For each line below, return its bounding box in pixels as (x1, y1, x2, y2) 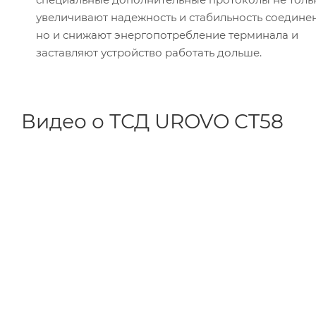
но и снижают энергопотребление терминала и (36, 28, 298, 42)
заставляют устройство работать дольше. (36, 46, 262, 60)
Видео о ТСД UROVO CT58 (21, 109, 284, 134)
